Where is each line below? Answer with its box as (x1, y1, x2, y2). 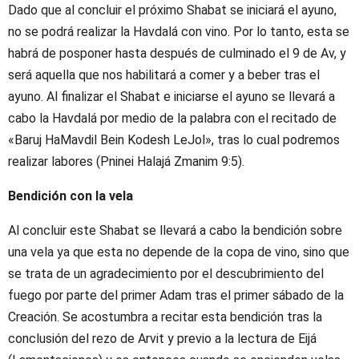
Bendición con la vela (8, 188, 133, 204)
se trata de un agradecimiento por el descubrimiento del (8, 265, 324, 281)
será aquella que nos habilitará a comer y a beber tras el (8, 67, 320, 83)
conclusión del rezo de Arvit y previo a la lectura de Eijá (8, 330, 317, 346)
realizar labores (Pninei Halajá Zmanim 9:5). (8, 153, 244, 169)
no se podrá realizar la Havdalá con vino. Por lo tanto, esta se (8, 23, 349, 39)
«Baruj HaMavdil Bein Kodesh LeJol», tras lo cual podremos (8, 131, 340, 147)
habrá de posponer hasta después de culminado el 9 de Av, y (8, 45, 346, 61)
